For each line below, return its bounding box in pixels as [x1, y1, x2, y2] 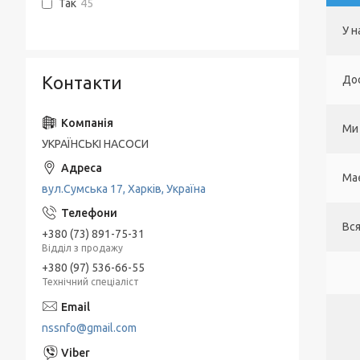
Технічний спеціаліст [42, 276, 139, 287]
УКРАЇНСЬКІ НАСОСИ [42, 137, 149, 150]
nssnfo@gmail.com [42, 321, 137, 334]
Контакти [42, 72, 122, 92]
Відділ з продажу [42, 242, 123, 253]
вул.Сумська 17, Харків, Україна [42, 182, 206, 195]
